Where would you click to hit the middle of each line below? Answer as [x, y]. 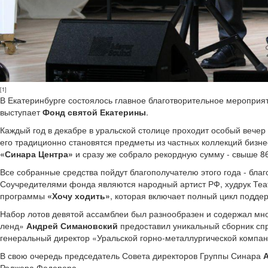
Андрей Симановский [72, 226]
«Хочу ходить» [79, 196]
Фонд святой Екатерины [94, 112]
